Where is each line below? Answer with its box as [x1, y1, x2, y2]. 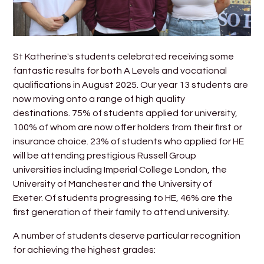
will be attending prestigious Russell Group [13, 150, 197, 160]
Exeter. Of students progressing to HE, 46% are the [13, 193, 233, 203]
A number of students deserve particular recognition [13, 230, 241, 240]
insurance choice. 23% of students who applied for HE [13, 136, 245, 146]
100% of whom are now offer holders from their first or [13, 122, 243, 132]
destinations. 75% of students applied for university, [13, 108, 238, 118]
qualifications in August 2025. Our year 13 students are [13, 80, 249, 90]
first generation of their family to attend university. [13, 207, 232, 217]
